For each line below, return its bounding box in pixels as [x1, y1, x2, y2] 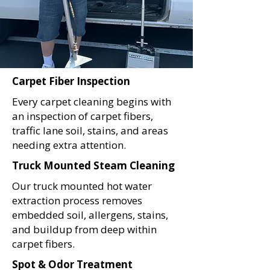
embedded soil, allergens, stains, [12, 208, 168, 222]
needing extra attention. [12, 138, 126, 152]
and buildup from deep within [12, 222, 157, 236]
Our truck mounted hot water [12, 179, 152, 193]
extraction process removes [12, 193, 142, 207]
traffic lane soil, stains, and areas [12, 124, 168, 137]
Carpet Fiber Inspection [12, 74, 130, 88]
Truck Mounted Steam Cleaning [12, 159, 175, 172]
